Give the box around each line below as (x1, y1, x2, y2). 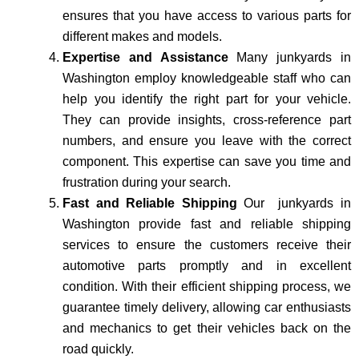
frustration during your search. (63, 175, 231, 189)
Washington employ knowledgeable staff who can (63, 71, 351, 85)
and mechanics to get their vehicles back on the (63, 321, 351, 335)
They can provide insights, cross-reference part (63, 112, 351, 127)
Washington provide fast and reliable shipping (63, 216, 351, 231)
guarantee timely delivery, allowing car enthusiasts (63, 300, 351, 314)
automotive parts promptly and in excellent (63, 258, 351, 272)
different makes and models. (63, 29, 222, 43)
